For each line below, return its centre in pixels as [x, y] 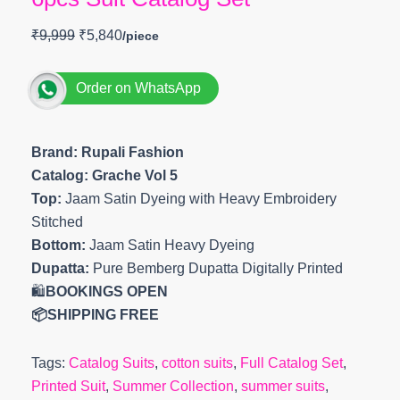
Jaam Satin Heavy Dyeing [171, 245]
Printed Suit [68, 386]
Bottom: [60, 245]
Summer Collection [173, 386]
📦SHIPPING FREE [95, 315]
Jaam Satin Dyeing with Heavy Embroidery [200, 199]
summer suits [283, 386]
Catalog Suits [111, 363]
